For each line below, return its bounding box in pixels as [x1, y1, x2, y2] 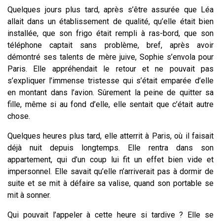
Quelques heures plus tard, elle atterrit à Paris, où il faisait [7, 131, 214, 141]
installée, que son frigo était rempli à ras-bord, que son [7, 29, 214, 38]
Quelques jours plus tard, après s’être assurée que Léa [7, 5, 214, 15]
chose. [7, 111, 30, 121]
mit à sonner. [7, 190, 53, 200]
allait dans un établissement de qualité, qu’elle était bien [7, 17, 214, 27]
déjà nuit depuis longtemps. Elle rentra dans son [7, 143, 214, 153]
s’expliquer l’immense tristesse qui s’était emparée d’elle [7, 76, 214, 86]
